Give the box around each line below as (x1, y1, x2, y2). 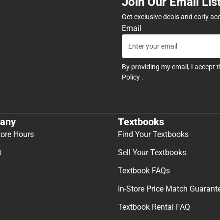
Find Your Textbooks (118, 129, 189, 139)
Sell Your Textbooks (118, 147, 186, 157)
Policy (122, 73, 141, 82)
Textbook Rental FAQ (118, 202, 190, 212)
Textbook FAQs (118, 165, 170, 175)
